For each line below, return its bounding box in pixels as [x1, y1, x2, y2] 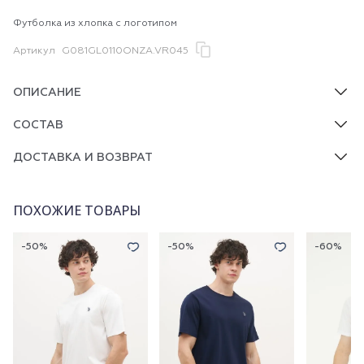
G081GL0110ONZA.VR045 [62, 46, 188, 56]
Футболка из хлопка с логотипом [13, 19, 177, 28]
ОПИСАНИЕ [13, 87, 81, 98]
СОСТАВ [13, 119, 63, 131]
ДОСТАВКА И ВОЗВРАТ [13, 152, 153, 163]
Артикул [13, 46, 55, 56]
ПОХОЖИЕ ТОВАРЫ [13, 201, 141, 219]
